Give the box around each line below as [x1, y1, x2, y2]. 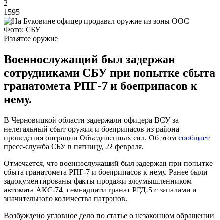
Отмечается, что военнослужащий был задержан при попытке [4, 159, 213, 167]
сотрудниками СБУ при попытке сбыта [4, 66, 215, 79]
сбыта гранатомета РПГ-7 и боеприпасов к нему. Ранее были [4, 167, 208, 176]
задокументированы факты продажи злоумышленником [4, 176, 192, 185]
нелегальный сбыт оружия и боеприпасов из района [4, 124, 179, 133]
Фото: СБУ [4, 25, 40, 34]
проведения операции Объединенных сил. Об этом [4, 133, 178, 142]
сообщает [178, 133, 210, 142]
